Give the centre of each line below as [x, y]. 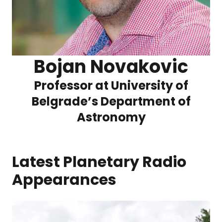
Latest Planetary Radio [99, 162]
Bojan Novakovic [111, 67]
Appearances [64, 180]
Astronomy [111, 117]
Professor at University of [111, 85]
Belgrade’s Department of [111, 101]
